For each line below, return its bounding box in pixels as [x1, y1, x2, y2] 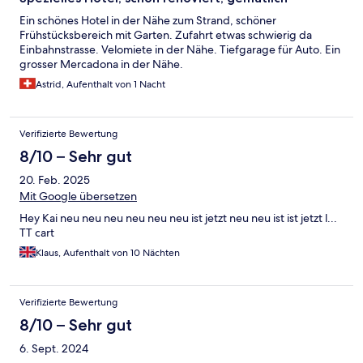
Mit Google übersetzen [19, 189, 137, 204]
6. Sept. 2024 [19, 341, 88, 357]
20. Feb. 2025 [19, 173, 90, 188]
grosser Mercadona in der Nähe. [19, 57, 183, 72]
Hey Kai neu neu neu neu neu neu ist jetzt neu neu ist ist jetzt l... [19, 211, 337, 226]
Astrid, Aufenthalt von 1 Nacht [36, 78, 165, 92]
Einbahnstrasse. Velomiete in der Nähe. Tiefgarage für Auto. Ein [19, 42, 340, 58]
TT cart [19, 225, 54, 241]
